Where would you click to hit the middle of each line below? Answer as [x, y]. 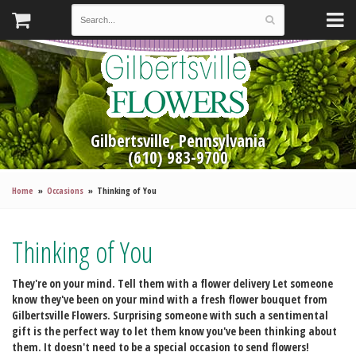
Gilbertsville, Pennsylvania [178, 141]
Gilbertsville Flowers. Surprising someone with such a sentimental [170, 315]
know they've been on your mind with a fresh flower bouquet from [170, 299]
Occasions [66, 190]
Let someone [302, 283]
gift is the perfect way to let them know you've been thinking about [174, 331]
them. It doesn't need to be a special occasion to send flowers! [161, 347]
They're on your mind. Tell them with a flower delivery [141, 283]
